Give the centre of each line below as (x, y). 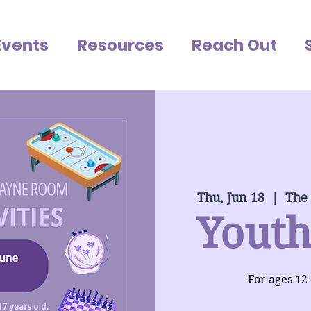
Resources (120, 45)
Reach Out (234, 45)
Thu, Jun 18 (230, 198)
